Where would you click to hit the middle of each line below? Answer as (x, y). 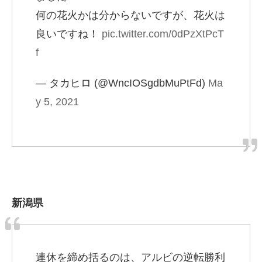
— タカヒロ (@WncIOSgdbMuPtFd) (122, 83)
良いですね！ (69, 34)
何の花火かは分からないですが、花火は (130, 15)
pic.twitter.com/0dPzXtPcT (163, 34)
